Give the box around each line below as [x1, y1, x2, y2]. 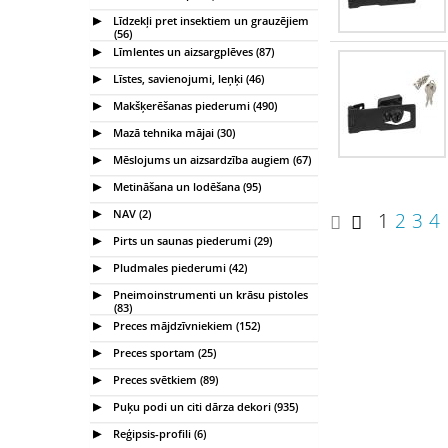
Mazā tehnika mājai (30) [110, 124, 235, 140]
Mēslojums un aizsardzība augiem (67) [110, 151, 311, 167]
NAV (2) [110, 205, 151, 221]
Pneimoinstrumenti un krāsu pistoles [110, 286, 308, 302]
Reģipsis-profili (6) [110, 425, 206, 441]
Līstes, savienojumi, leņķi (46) [110, 70, 264, 86]
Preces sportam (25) [110, 344, 216, 360]
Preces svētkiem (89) [110, 371, 218, 387]
